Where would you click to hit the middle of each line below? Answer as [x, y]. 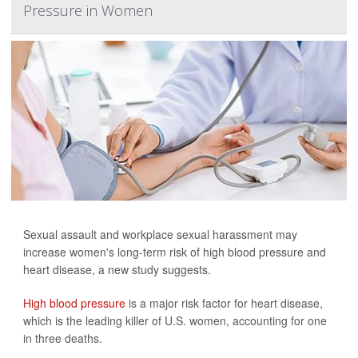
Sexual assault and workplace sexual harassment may [160, 234]
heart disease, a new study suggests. [117, 269]
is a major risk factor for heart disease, [226, 303]
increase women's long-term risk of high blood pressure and [175, 252]
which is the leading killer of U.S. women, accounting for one [175, 320]
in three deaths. [63, 338]
